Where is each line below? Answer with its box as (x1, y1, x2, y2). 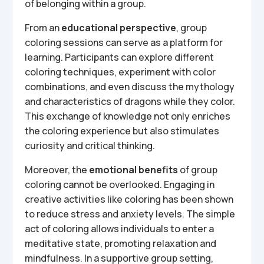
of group (178, 163, 218, 176)
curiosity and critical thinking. (25, 139, 156, 152)
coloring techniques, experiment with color (25, 65, 216, 78)
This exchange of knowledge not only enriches (25, 110, 231, 123)
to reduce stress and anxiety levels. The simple (25, 207, 236, 220)
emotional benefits (89, 163, 179, 176)
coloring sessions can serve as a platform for (25, 36, 223, 49)
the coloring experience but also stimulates (25, 124, 220, 137)
